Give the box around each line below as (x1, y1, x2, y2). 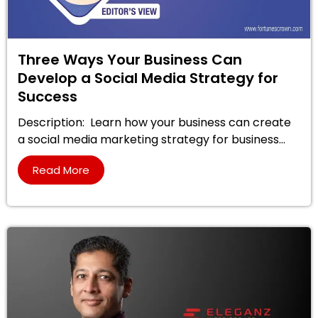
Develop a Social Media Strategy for (18, 68, 278, 89)
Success (18, 87, 77, 107)
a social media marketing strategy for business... (18, 131, 285, 148)
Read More (33, 163, 89, 178)
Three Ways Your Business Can (18, 50, 242, 70)
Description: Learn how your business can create (18, 114, 291, 131)
